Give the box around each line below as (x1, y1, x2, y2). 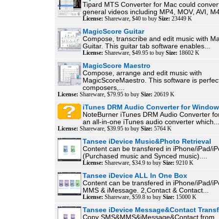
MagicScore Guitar (83, 28, 144, 35)
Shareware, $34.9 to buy (103, 160, 163, 166)
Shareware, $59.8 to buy (103, 194, 163, 200)
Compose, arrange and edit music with (83, 69, 202, 77)
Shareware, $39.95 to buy (78, 126, 141, 131)
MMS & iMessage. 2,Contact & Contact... (83, 187, 209, 194)
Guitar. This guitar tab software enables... (83, 43, 210, 50)
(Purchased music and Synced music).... (83, 153, 207, 160)
